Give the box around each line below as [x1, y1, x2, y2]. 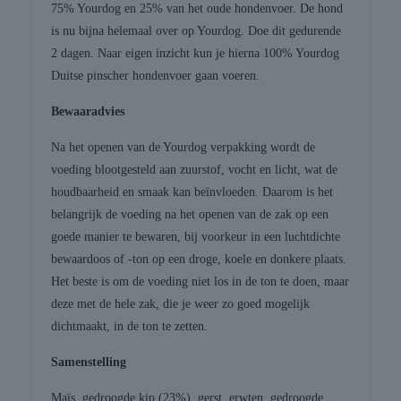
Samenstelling [51, 355, 127, 370]
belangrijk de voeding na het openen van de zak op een [51, 208, 329, 222]
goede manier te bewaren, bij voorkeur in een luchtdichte [51, 230, 341, 244]
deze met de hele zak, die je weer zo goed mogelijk [51, 297, 311, 311]
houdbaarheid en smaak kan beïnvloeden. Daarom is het [51, 185, 334, 200]
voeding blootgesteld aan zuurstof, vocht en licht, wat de [51, 163, 338, 177]
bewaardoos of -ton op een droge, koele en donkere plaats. [51, 252, 347, 267]
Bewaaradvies [51, 105, 125, 119]
